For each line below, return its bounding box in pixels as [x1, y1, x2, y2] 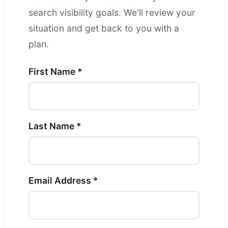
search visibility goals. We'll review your [28, 7, 195, 18]
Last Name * [28, 121, 81, 132]
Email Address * [28, 175, 98, 186]
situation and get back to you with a [28, 23, 179, 34]
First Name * [28, 66, 82, 77]
